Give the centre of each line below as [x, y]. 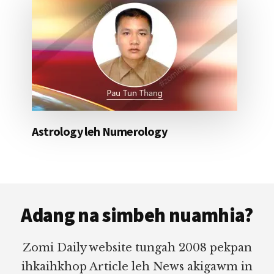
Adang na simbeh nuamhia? [137, 215]
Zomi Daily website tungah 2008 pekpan [137, 247]
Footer [41, 193]
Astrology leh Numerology [99, 131]
